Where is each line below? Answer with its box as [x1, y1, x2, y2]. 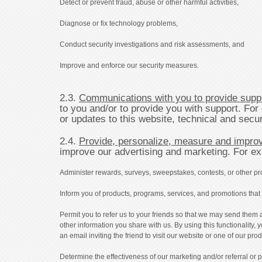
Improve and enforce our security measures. [60, 61, 199, 70]
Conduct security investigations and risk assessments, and [60, 40, 244, 49]
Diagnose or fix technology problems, [60, 19, 178, 27]
